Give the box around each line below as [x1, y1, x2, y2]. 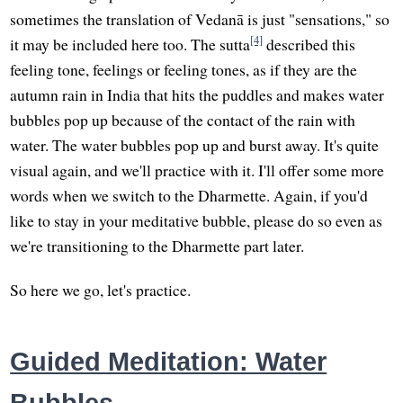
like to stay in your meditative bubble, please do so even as [10, 209, 383, 231]
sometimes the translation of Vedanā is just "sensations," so [10, 7, 390, 30]
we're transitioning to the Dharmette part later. [10, 234, 305, 256]
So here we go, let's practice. [10, 278, 192, 300]
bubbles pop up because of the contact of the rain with [10, 108, 356, 130]
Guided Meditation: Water [10, 347, 327, 377]
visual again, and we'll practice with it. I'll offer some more [10, 158, 385, 181]
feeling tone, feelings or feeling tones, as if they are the [10, 58, 358, 80]
